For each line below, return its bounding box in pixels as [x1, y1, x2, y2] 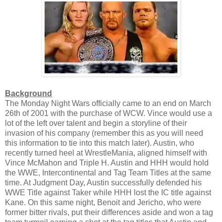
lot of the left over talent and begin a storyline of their [5, 118, 187, 127]
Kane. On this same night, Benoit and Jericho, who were [5, 198, 201, 207]
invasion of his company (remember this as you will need [5, 128, 203, 137]
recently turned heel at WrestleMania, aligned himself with [5, 148, 207, 157]
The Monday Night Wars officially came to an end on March [5, 99, 211, 108]
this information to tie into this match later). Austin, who [5, 138, 194, 147]
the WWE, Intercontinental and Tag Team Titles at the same [5, 168, 211, 177]
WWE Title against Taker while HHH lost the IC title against [5, 188, 211, 197]
